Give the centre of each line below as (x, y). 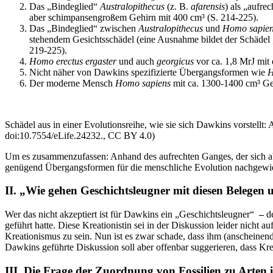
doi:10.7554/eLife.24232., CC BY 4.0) (80, 135)
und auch (136, 61)
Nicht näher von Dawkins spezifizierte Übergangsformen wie (148, 72)
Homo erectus (56, 61)
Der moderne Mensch (72, 83)
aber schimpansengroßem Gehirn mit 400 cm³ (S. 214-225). (144, 17)
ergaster (101, 61)
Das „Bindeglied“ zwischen (84, 28)
